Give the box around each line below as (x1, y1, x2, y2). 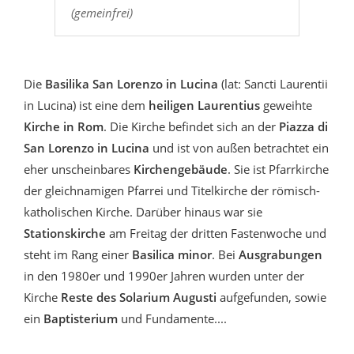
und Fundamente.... (118, 310, 227, 326)
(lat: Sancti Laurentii (218, 75, 328, 92)
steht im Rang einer (24, 246, 129, 262)
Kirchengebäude (134, 160, 228, 177)
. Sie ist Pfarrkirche (228, 160, 329, 177)
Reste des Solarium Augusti (61, 288, 217, 305)
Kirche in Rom (24, 118, 104, 134)
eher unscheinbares (24, 160, 134, 177)
